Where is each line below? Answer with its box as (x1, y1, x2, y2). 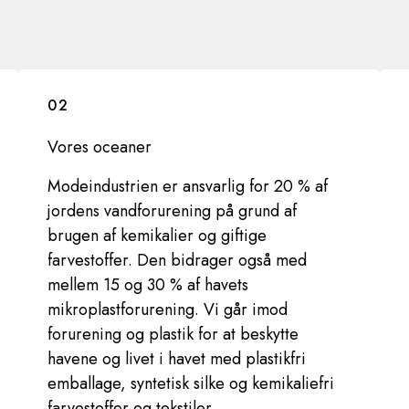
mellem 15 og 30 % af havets (47, 273, 248, 297)
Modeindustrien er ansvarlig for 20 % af (47, 174, 328, 198)
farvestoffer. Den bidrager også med (47, 248, 307, 272)
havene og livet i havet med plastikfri (47, 347, 306, 371)
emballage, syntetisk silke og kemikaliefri (47, 372, 334, 395)
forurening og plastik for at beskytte (47, 322, 299, 346)
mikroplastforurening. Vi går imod (47, 298, 288, 321)
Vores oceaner (47, 135, 152, 159)
